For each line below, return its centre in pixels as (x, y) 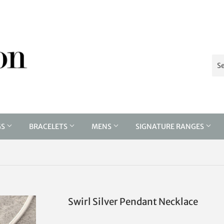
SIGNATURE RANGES (170, 126)
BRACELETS (49, 126)
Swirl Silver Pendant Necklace (133, 202)
